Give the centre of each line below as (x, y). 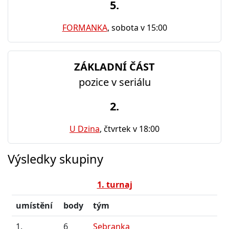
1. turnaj (114, 185)
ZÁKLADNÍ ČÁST (114, 67)
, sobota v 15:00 (137, 28)
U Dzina (85, 129)
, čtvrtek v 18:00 (130, 129)
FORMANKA (85, 28)
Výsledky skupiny (55, 159)
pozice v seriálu (114, 82)
